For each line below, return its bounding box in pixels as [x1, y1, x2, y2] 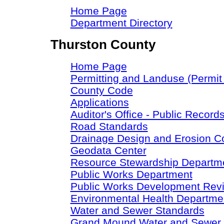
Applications [70, 96, 129, 108]
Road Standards [70, 120, 148, 132]
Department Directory [70, 17, 172, 28]
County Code [70, 84, 133, 96]
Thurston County [50, 37, 155, 52]
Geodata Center [70, 144, 146, 156]
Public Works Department [70, 168, 192, 180]
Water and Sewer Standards [70, 204, 204, 216]
